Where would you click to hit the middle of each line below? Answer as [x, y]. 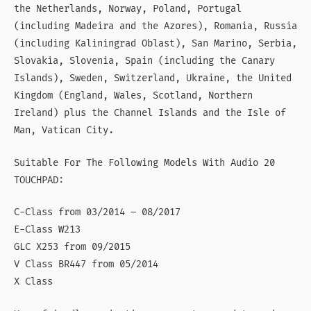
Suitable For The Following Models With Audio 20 [144, 162]
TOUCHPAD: [39, 180]
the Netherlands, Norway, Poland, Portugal [128, 8]
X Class [33, 282]
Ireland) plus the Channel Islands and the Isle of [150, 112]
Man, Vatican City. [64, 130]
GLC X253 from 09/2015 [72, 247]
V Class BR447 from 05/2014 [86, 264]
